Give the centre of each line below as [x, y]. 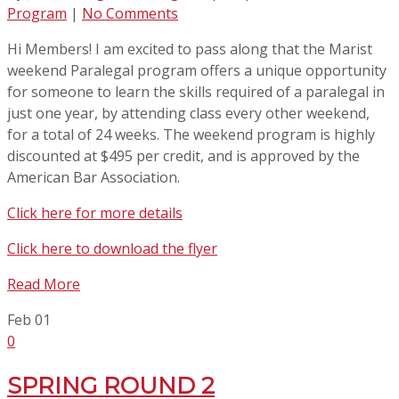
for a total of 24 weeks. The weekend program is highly [191, 135]
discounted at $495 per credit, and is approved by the [183, 156]
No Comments [130, 14]
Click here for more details [95, 213]
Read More [44, 285]
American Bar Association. [94, 178]
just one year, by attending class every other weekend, [188, 114]
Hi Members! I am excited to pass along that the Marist [190, 49]
